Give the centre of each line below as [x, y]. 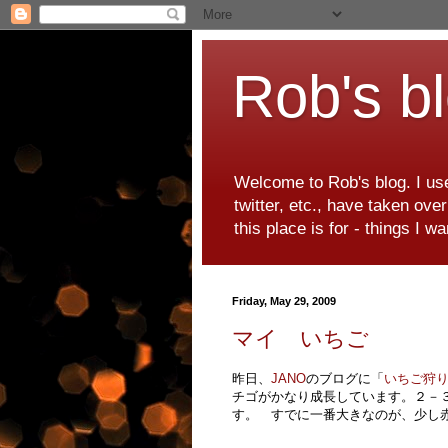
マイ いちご [300, 338]
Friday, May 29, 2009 [284, 301]
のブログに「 [345, 379]
